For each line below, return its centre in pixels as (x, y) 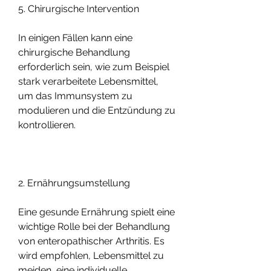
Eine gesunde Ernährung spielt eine (96, 212)
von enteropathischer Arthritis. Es (91, 241)
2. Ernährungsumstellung (74, 183)
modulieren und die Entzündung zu (97, 110)
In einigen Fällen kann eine (75, 38)
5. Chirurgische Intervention (79, 8)
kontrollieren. (47, 125)
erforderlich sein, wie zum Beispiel (94, 67)
